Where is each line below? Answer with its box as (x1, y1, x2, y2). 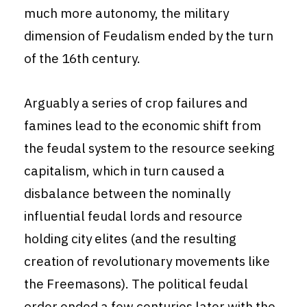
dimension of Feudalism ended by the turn (24, 27, 273, 45)
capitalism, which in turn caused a (24, 162, 225, 180)
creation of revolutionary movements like (24, 253, 270, 270)
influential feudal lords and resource (24, 208, 243, 225)
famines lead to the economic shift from (24, 117, 261, 134)
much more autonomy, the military (24, 5, 229, 22)
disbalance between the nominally (24, 185, 230, 202)
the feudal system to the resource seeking (24, 140, 275, 157)
